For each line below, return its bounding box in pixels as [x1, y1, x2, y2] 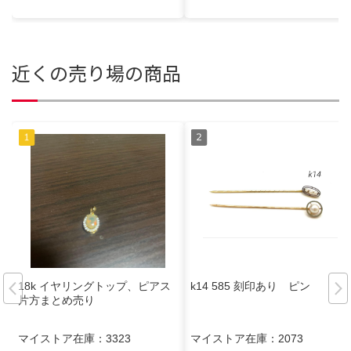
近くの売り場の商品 [12, 58, 181, 86]
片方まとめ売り [18, 294, 95, 307]
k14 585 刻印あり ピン [190, 280, 310, 293]
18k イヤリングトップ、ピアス [18, 280, 171, 293]
